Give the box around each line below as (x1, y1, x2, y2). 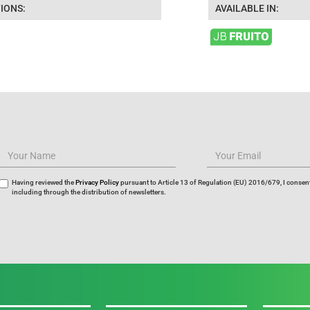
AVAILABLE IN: (215, 2, 280, 14)
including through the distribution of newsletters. (11, 188, 166, 197)
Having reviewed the (11, 179, 75, 187)
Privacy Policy (75, 179, 119, 187)
